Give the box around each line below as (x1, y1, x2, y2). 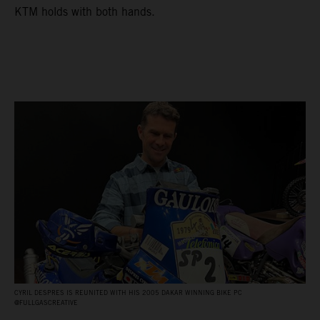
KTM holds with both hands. (14, 5, 155, 19)
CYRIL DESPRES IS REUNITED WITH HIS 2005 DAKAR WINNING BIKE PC (14, 289, 242, 297)
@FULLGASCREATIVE (14, 299, 78, 307)
